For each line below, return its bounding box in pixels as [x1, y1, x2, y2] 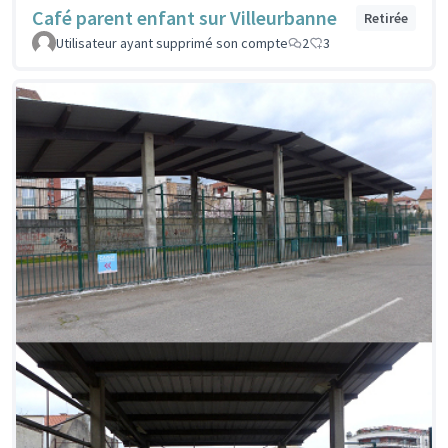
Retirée [364, 9, 408, 28]
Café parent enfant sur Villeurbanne [32, 5, 337, 31]
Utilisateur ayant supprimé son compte [56, 34, 288, 53]
